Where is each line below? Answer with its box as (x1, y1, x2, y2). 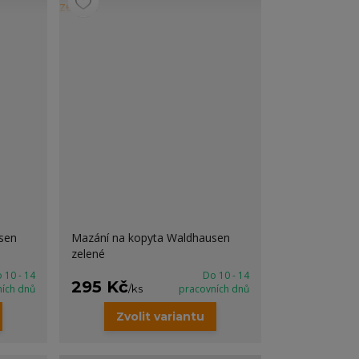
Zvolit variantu (116, 309, 205, 324)
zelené (71, 246, 106, 261)
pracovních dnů (178, 282, 249, 296)
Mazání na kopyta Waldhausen (71, 230, 231, 245)
